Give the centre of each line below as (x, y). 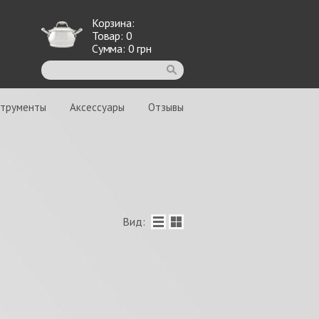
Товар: (109, 36)
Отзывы (166, 107)
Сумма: (110, 48)
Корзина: (113, 23)
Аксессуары (97, 107)
